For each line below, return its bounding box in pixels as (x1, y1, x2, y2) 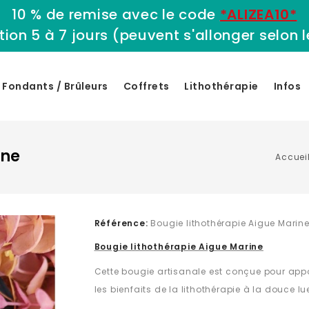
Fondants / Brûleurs (2, 79, 108, 93)
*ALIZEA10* (219, 5, 297, 24)
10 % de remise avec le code (12, 5, 220, 24)
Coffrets (123, 79, 170, 93)
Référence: (94, 217, 148, 229)
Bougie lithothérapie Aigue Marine (94, 241, 263, 252)
